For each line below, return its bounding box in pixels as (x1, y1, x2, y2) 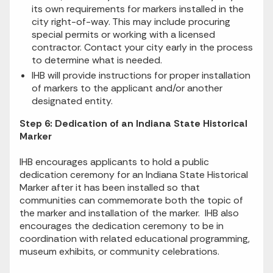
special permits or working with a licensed (32, 28, 215, 41)
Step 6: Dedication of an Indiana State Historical (19, 117, 247, 130)
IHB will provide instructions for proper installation (32, 69, 250, 82)
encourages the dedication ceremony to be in (19, 219, 224, 233)
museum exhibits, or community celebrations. (19, 245, 219, 258)
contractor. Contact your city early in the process (32, 41, 253, 54)
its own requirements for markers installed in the (32, 2, 244, 16)
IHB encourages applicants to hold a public (19, 155, 209, 169)
